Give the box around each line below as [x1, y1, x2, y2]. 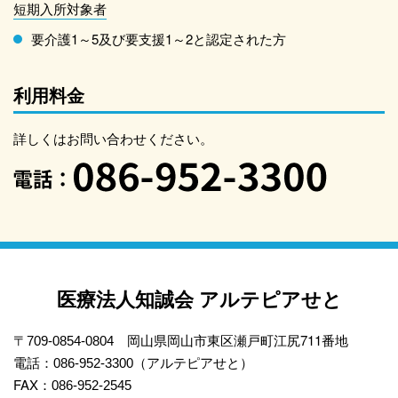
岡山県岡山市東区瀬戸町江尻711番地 [114, 330, 348, 349]
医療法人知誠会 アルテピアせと [56, 283, 342, 313]
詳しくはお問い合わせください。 [13, 128, 213, 147]
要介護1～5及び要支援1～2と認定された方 [31, 28, 286, 48]
